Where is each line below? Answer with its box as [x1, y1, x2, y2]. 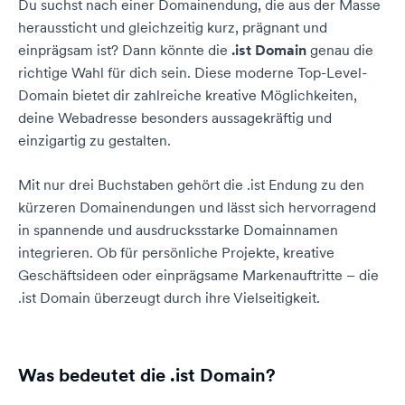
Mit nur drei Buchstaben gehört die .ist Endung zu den [18, 175, 364, 193]
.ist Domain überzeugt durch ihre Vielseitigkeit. [18, 288, 320, 306]
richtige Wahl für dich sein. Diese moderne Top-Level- [18, 63, 367, 81]
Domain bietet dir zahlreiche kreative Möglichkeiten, [18, 86, 357, 104]
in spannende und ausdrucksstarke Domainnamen [18, 221, 338, 239]
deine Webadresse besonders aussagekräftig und [18, 108, 332, 127]
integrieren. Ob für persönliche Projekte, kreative [18, 243, 334, 261]
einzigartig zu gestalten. [18, 131, 171, 149]
